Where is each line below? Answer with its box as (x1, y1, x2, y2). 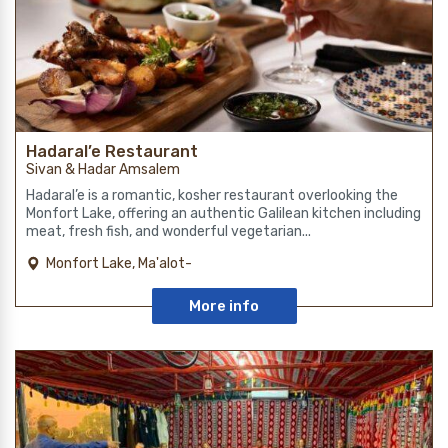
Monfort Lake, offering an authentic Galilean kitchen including (26, 204, 421, 222)
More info (189, 296, 259, 315)
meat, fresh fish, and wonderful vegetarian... (26, 222, 311, 240)
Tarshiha (46, 269, 101, 287)
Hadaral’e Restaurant (26, 141, 198, 161)
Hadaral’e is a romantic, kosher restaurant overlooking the (26, 186, 398, 204)
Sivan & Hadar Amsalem (26, 160, 180, 178)
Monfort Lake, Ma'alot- (46, 254, 192, 272)
